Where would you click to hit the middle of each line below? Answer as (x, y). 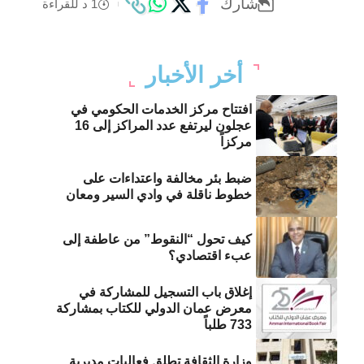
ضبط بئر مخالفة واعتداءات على (168, 178)
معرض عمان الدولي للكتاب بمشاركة (154, 308)
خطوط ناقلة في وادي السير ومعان (159, 194)
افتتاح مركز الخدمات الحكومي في (162, 109)
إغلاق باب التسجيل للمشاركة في (166, 292)
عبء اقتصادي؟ (210, 255)
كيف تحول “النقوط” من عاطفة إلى (158, 239)
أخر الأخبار (194, 76)
